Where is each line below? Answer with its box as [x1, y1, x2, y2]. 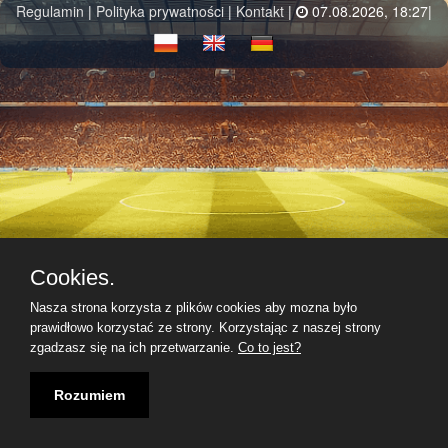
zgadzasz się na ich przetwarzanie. [30, 340, 238, 355]
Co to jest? [238, 340, 301, 355]
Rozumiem [54, 387, 125, 403]
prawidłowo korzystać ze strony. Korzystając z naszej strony [30, 320, 381, 335]
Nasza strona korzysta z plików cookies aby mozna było [30, 300, 357, 315]
